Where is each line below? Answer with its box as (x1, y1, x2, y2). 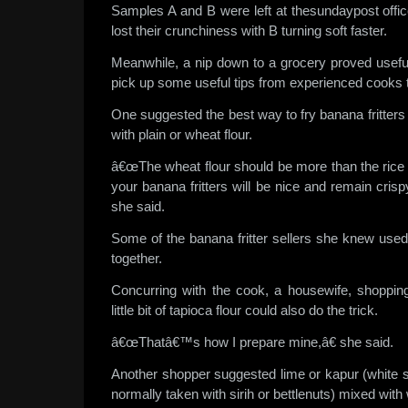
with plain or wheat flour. (111, 127, 252, 142)
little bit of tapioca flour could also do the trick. (111, 302, 378, 318)
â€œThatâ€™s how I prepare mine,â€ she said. (111, 334, 393, 350)
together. (111, 250, 162, 266)
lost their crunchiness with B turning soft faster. (111, 23, 387, 38)
